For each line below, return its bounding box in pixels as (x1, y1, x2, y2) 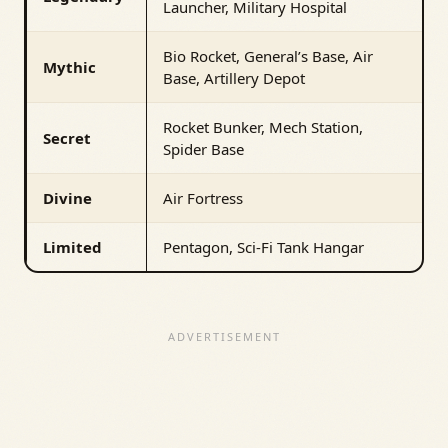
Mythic (43, 57, 96, 78)
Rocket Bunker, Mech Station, (163, 117, 363, 138)
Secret (43, 128, 91, 149)
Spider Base (163, 139, 244, 160)
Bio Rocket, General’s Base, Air (163, 46, 373, 67)
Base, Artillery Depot (163, 68, 305, 89)
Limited (43, 237, 102, 258)
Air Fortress (163, 188, 243, 209)
